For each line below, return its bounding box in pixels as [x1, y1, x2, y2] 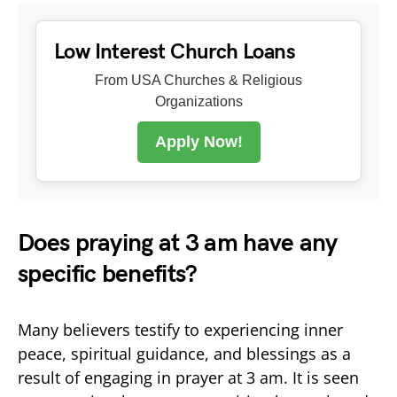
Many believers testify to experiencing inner [18, 318, 343, 340]
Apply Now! [154, 132, 243, 151]
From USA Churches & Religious [95, 72, 302, 88]
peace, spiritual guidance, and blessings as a [18, 342, 351, 364]
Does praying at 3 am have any [18, 228, 338, 258]
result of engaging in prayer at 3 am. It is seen [18, 366, 359, 388]
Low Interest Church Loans [54, 38, 295, 65]
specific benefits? [18, 259, 198, 289]
